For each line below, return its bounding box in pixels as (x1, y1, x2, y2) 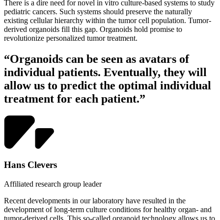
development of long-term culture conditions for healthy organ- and (4, 205, 212, 214)
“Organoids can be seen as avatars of (4, 52, 189, 65)
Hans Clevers (4, 160, 57, 170)
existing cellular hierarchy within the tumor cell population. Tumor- (4, 16, 211, 25)
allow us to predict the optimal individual (4, 79, 211, 92)
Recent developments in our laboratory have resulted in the (4, 196, 186, 205)
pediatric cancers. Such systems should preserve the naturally (4, 7, 192, 16)
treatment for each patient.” (4, 92, 145, 105)
